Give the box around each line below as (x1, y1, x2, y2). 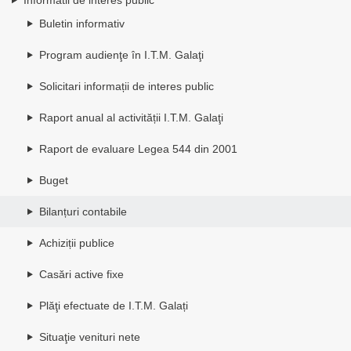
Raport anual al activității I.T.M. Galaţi (39, 110, 223, 124)
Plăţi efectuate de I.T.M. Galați (39, 299, 188, 312)
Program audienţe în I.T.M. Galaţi (39, 48, 204, 61)
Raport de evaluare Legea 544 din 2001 (39, 142, 237, 155)
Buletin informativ (39, 16, 125, 30)
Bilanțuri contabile (39, 204, 127, 218)
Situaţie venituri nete (39, 330, 140, 343)
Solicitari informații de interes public (39, 79, 214, 92)
